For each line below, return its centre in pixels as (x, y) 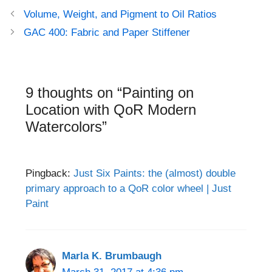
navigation (30, 28)
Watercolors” (66, 127)
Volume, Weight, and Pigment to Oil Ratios (121, 15)
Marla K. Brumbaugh (112, 256)
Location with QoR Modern (111, 110)
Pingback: (49, 174)
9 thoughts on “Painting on (110, 93)
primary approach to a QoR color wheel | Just (128, 189)
